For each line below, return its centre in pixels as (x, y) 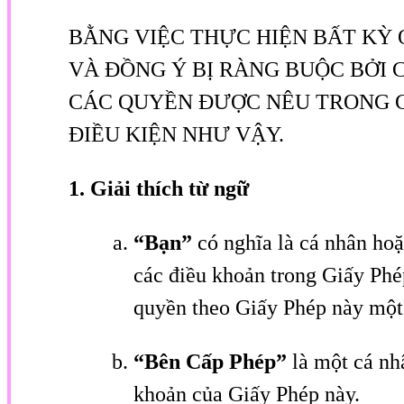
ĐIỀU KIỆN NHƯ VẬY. (176, 134)
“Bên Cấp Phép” (213, 361)
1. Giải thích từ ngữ (159, 188)
